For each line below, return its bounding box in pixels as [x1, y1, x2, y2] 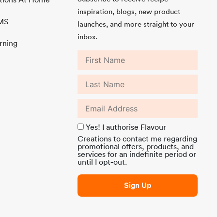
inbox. [77, 31, 98, 41]
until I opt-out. [77, 156, 127, 167]
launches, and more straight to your [77, 18, 195, 29]
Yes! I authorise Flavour [86, 122, 167, 132]
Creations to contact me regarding [77, 133, 198, 143]
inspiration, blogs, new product [77, 6, 181, 16]
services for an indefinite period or [77, 149, 197, 159]
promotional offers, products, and [77, 141, 194, 151]
